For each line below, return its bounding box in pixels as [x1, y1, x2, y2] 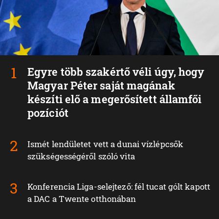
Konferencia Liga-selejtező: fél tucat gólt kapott [27, 180, 210, 192]
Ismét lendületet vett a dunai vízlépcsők [27, 138, 184, 150]
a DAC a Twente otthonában [27, 193, 136, 204]
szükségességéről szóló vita [27, 150, 135, 162]
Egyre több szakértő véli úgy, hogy [27, 64, 205, 79]
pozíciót [27, 105, 68, 120]
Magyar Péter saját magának [27, 78, 175, 92]
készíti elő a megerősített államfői [27, 91, 202, 106]
